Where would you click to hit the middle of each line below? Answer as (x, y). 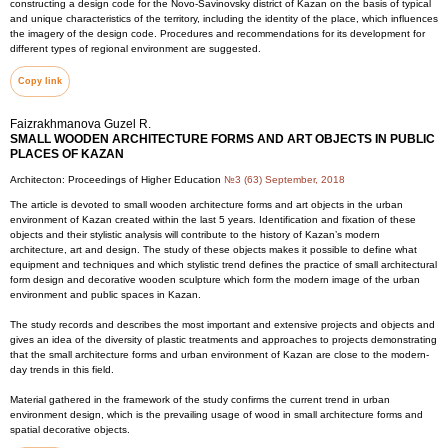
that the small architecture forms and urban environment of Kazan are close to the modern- (219, 354)
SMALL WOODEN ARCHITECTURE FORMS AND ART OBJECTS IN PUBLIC (222, 139)
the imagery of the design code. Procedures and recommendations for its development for (217, 33)
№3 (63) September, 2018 (284, 179)
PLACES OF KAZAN (67, 154)
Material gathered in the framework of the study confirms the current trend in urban (200, 399)
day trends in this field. (62, 369)
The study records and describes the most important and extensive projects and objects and (222, 324)
